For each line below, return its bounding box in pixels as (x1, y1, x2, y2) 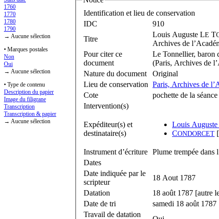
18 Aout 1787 (153, 173, 196, 182)
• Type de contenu (4, 81, 45, 88)
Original (153, 69, 178, 78)
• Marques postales (4, 46, 48, 53)
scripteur (84, 177, 110, 186)
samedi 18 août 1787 (153, 199, 217, 208)
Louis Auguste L (153, 30, 205, 39)
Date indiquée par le (84, 169, 146, 177)
